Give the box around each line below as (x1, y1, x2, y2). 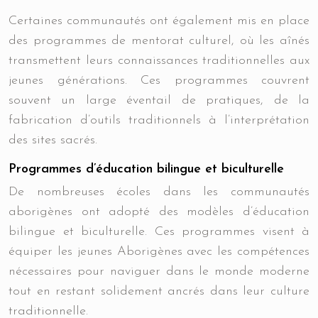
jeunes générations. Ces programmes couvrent (9, 74, 309, 87)
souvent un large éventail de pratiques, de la (9, 94, 309, 107)
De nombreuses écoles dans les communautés (9, 185, 309, 199)
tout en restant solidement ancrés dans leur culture (9, 285, 309, 298)
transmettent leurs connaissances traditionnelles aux (9, 54, 309, 67)
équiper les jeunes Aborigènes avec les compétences (9, 245, 309, 258)
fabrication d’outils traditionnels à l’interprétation (9, 114, 309, 127)
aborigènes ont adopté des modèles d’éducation (9, 205, 309, 219)
